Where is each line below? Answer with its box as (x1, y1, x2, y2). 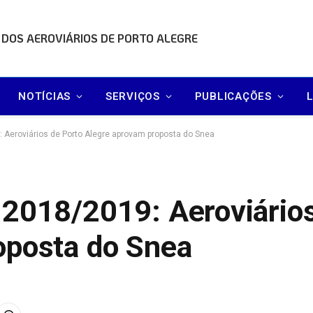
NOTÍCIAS (18, 89, 71, 103)
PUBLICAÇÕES (194, 89, 272, 103)
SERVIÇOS (105, 89, 160, 103)
